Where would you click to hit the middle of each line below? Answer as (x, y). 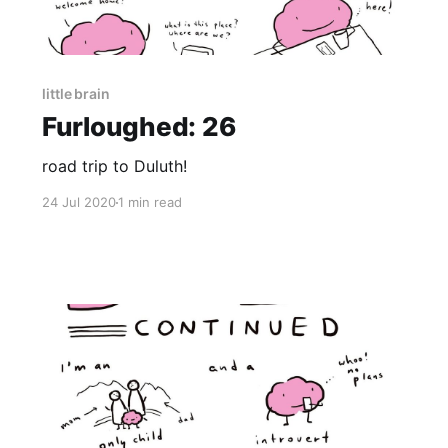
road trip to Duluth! (114, 166)
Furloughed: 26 (138, 127)
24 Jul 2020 (78, 202)
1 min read (149, 202)
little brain (76, 94)
